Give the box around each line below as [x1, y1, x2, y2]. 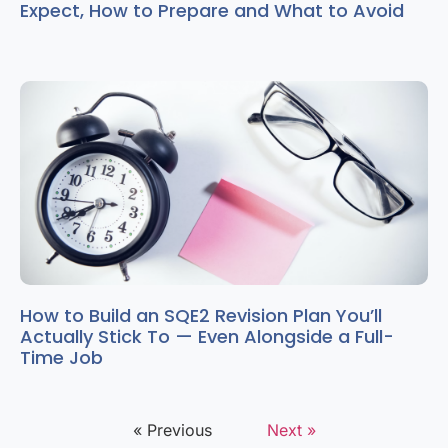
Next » [266, 420, 316, 441]
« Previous [132, 420, 212, 441]
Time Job [20, 345, 103, 371]
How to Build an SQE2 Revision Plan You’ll [20, 303, 382, 329]
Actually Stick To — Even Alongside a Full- [20, 324, 394, 350]
